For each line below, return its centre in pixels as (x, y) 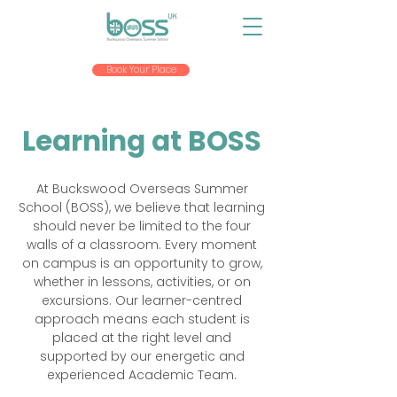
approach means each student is (142, 319)
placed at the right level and (142, 338)
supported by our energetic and (142, 356)
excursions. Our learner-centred (142, 300)
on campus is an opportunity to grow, (142, 263)
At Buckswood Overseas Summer (142, 189)
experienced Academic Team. (142, 375)
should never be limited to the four (142, 226)
